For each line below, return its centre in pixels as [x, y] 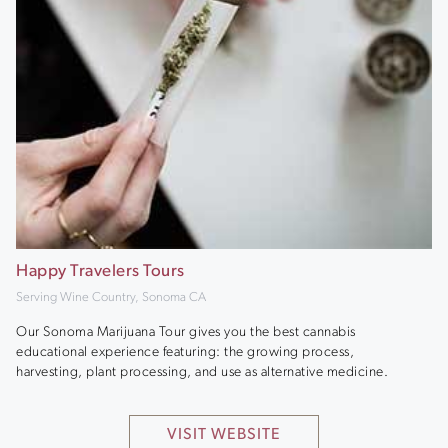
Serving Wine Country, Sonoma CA [111, 297]
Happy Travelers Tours [100, 271]
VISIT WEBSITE [224, 434]
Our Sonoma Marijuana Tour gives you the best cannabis [186, 332]
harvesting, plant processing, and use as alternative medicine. [202, 372]
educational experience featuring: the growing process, [185, 352]
